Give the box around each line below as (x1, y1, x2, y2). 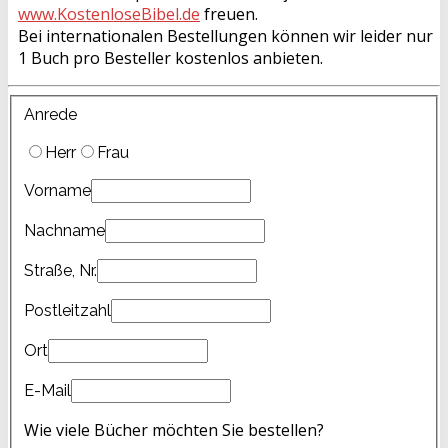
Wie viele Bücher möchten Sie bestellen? (24, 418, 324, 441)
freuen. (200, 3, 258, 26)
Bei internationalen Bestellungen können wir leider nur (18, 25, 433, 48)
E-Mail (24, 380, 71, 400)
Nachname (24, 220, 105, 240)
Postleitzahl (24, 300, 111, 320)
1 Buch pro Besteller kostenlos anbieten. (18, 47, 323, 70)
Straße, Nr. (24, 260, 97, 280)
